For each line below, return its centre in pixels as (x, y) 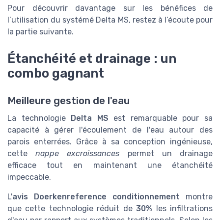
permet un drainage (166, 153)
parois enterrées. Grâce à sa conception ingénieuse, (110, 141)
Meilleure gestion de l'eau (69, 100)
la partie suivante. (41, 32)
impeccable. (29, 177)
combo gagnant (56, 73)
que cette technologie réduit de (72, 208)
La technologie (39, 118)
